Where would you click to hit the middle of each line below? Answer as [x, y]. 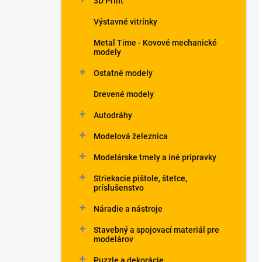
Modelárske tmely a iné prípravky [155, 157]
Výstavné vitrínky [125, 22]
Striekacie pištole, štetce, [140, 178]
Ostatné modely [123, 73]
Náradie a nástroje [128, 209]
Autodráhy [113, 115]
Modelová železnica [131, 136]
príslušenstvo [119, 188]
